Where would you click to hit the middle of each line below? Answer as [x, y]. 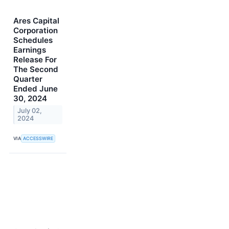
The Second [36, 70]
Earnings [30, 50]
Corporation [36, 31]
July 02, [30, 111]
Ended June [36, 89]
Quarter [28, 79]
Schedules [33, 40]
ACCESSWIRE [38, 139]
